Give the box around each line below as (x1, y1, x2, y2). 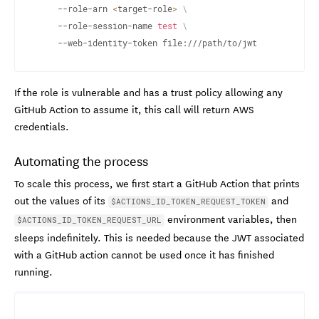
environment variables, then (164, 210, 297, 226)
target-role (117, 2, 172, 14)
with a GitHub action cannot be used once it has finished (14, 246, 274, 262)
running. (14, 263, 53, 279)
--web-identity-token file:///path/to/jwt (58, 36, 257, 48)
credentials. (14, 117, 69, 134)
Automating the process (14, 150, 148, 169)
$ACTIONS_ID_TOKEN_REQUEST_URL (17, 214, 162, 225)
